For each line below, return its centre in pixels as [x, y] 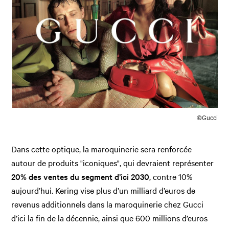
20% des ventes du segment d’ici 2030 [81, 176]
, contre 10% [171, 176]
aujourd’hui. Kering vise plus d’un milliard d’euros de [104, 190]
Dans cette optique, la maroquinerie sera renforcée [102, 148]
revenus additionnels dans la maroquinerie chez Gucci [108, 204]
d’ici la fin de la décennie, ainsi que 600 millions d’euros [110, 217]
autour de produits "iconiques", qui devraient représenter [113, 162]
